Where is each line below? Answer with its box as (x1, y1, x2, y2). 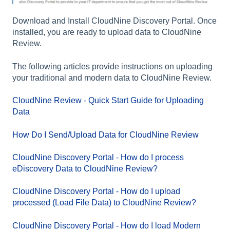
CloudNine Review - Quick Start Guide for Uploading (12, 96, 204, 105)
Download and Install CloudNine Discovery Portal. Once (12, 16, 217, 26)
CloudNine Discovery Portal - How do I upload (12, 187, 180, 196)
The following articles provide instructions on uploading (12, 62, 213, 71)
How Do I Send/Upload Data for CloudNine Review (12, 130, 199, 139)
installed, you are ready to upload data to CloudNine (12, 28, 201, 37)
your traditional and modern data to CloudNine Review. (12, 73, 214, 82)
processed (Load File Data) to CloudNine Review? (12, 198, 196, 207)
